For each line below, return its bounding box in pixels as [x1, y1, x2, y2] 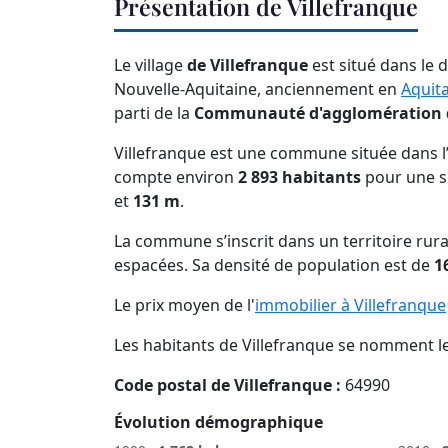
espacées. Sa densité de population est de [114, 254, 434, 277]
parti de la [114, 102, 194, 125]
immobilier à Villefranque [255, 294, 446, 317]
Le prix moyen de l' [114, 294, 255, 317]
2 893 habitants [238, 166, 361, 189]
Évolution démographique [114, 411, 323, 434]
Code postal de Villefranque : [114, 374, 341, 397]
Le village [114, 54, 187, 77]
